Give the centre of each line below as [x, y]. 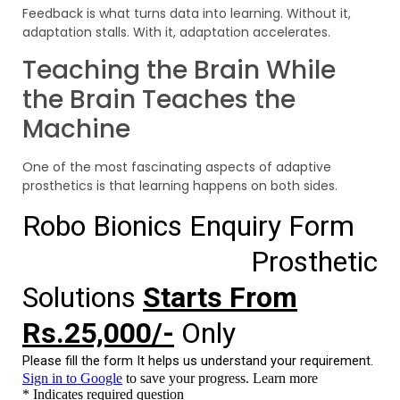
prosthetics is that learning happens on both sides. [180, 185]
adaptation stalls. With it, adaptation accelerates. [176, 33]
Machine [76, 129]
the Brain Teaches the [159, 99]
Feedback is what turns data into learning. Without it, [187, 14]
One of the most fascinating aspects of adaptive [177, 167]
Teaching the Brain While [179, 70]
